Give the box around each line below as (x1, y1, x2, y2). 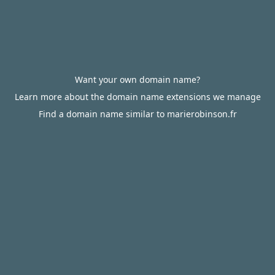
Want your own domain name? (75, 74, 200, 85)
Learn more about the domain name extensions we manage (14, 91, 261, 103)
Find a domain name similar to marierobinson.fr (38, 108, 237, 120)
